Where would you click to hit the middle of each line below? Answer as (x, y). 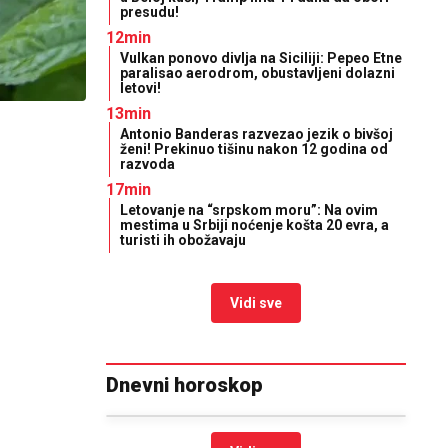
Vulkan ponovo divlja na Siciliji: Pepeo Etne (261, 58)
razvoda (147, 164)
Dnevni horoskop (184, 385)
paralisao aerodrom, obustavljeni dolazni (257, 73)
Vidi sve (256, 303)
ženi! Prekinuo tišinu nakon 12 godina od (254, 149)
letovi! (140, 88)
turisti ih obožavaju (183, 240)
